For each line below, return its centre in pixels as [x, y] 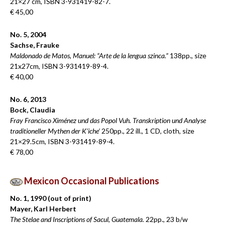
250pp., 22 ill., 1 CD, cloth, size [147, 131]
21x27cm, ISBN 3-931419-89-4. [59, 66]
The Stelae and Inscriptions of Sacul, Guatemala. [77, 219]
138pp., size [187, 55]
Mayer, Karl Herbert [43, 209]
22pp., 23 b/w [166, 219]
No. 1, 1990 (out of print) [51, 198]
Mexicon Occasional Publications [91, 181]
